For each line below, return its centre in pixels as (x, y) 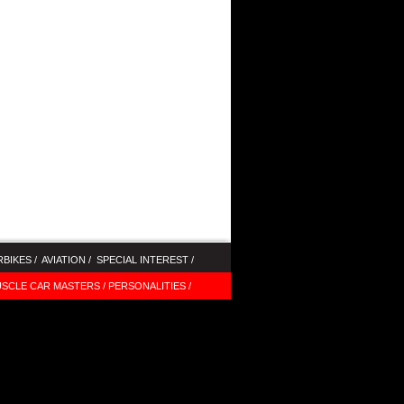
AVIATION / (66, 260)
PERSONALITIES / (149, 286)
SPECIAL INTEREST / (145, 260)
